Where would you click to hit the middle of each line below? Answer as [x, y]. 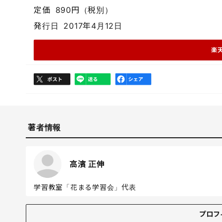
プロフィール [56, 209]
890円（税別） [84, 10]
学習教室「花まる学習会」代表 [85, 187]
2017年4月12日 [93, 26]
